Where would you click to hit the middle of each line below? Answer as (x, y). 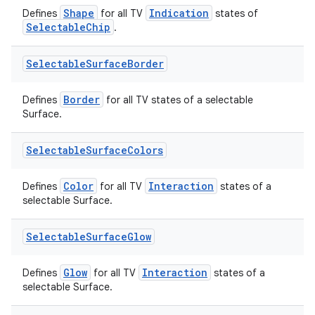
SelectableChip (68, 27)
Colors (145, 150)
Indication (179, 13)
